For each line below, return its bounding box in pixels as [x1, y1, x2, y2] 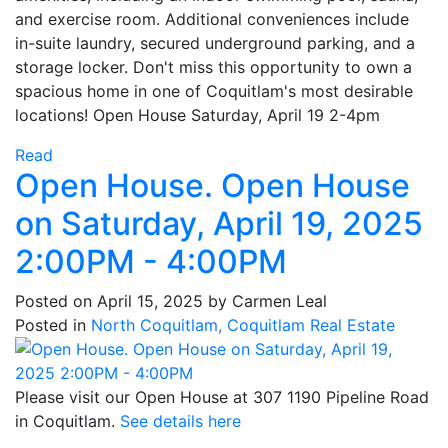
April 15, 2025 [97, 290, 203, 311]
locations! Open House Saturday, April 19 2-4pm [15, 104, 380, 125]
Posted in [15, 314, 86, 335]
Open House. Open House [15, 165, 410, 205]
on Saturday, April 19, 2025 [15, 203, 423, 243]
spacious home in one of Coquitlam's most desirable [15, 80, 413, 101]
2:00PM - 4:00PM [15, 241, 287, 281]
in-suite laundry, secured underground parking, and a [15, 32, 415, 53]
